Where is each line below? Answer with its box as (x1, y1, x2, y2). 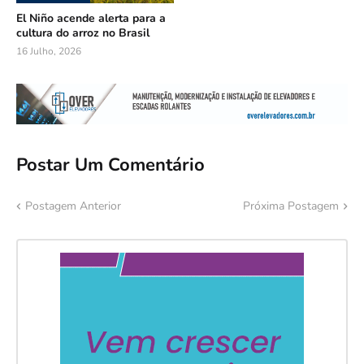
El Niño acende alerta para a (16, 10, 166, 26)
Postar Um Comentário (16, 152, 205, 177)
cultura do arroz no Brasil (16, 24, 149, 41)
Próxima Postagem (243, 198, 339, 214)
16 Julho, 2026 (16, 44, 81, 58)
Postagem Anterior (25, 198, 121, 214)
